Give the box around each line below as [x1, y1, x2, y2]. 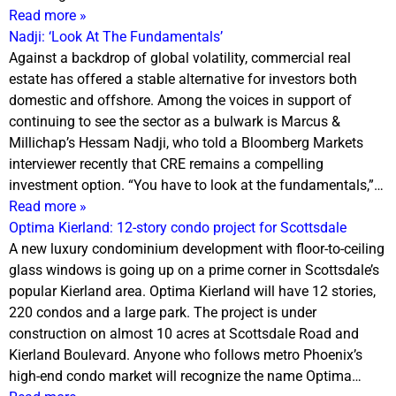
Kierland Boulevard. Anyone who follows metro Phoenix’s [9, 346, 362, 363]
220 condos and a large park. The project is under [9, 303, 316, 321]
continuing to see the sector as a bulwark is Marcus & [9, 112, 340, 130]
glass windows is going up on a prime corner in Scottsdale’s [9, 261, 379, 278]
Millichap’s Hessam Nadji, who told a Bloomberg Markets [9, 133, 363, 151]
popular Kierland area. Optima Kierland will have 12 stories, [9, 282, 376, 300]
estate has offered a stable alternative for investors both [9, 70, 357, 88]
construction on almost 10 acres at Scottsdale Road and [9, 324, 359, 342]
